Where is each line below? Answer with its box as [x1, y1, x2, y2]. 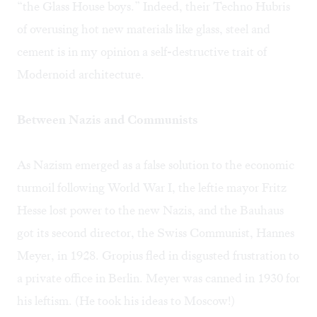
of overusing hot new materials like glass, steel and [17, 21, 270, 38]
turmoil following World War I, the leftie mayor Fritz [17, 180, 287, 196]
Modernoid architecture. [17, 67, 144, 83]
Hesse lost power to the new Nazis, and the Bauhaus [17, 202, 284, 219]
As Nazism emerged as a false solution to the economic [17, 157, 294, 173]
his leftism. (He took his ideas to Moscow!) [17, 293, 235, 309]
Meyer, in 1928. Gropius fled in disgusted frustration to [17, 248, 299, 264]
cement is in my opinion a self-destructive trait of [17, 44, 267, 60]
